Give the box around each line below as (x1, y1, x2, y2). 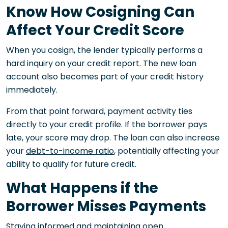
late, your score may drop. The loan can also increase (6, 131, 220, 144)
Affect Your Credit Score (6, 20, 184, 40)
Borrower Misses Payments (6, 196, 206, 216)
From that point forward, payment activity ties (6, 105, 192, 117)
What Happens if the (6, 178, 158, 198)
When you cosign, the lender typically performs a (6, 44, 203, 56)
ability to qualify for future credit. (6, 158, 136, 170)
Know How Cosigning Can (6, 2, 194, 22)
